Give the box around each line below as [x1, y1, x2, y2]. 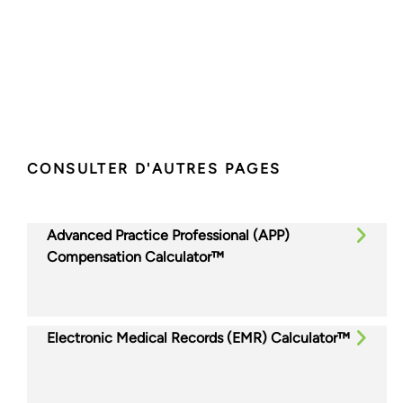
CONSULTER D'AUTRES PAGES [27, 159, 282, 177]
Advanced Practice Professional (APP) [47, 226, 290, 244]
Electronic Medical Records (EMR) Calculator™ [47, 328, 350, 346]
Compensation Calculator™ [47, 247, 224, 265]
